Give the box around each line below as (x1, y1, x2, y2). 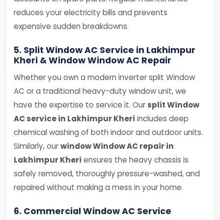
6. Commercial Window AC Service (14, 205, 171, 217)
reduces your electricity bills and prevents (14, 7, 167, 18)
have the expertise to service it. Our (14, 100, 147, 110)
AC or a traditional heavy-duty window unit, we (14, 86, 186, 96)
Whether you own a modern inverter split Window (14, 72, 195, 82)
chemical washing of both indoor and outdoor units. (14, 127, 203, 137)
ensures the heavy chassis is (82, 155, 189, 165)
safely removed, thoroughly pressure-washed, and (14, 168, 200, 179)
